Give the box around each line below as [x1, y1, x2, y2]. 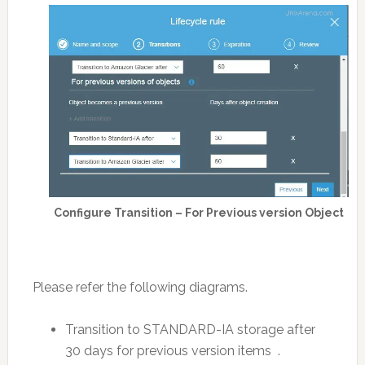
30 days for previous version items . [64, 342, 280, 358]
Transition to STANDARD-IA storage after [64, 321, 315, 337]
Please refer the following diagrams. [32, 279, 248, 295]
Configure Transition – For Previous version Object [53, 205, 344, 219]
